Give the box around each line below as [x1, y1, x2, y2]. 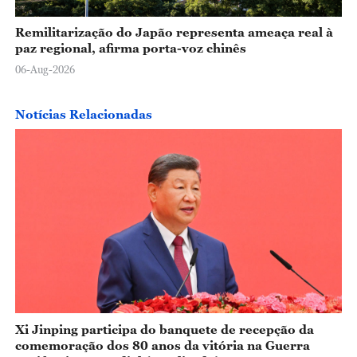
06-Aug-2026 [14, 63, 75, 76]
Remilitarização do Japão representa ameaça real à [14, 25, 333, 40]
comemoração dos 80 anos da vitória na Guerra [14, 337, 310, 352]
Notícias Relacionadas [14, 106, 152, 121]
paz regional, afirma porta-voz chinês [14, 41, 246, 56]
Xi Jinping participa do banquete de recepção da [14, 321, 314, 336]
